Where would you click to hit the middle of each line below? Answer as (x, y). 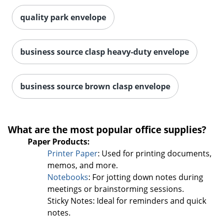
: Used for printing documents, (155, 153)
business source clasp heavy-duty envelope (105, 52)
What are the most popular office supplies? (107, 129)
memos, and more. (83, 165)
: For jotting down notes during (146, 177)
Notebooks (68, 177)
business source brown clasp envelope (95, 86)
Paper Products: (59, 142)
